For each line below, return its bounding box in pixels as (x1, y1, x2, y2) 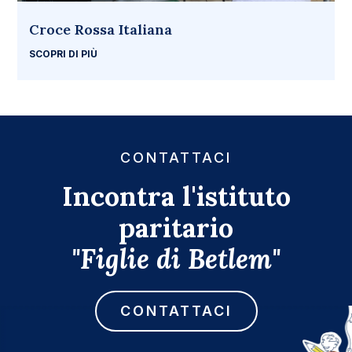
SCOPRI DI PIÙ (29, 48, 98, 60)
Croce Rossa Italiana (29, 20, 173, 39)
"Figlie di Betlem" (71, 241, 280, 276)
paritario (119, 210, 233, 244)
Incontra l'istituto (61, 178, 291, 213)
